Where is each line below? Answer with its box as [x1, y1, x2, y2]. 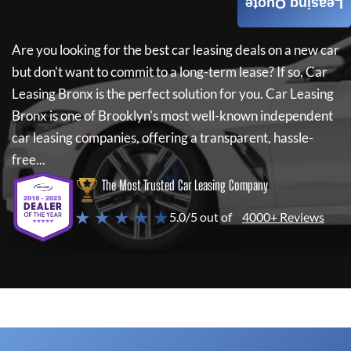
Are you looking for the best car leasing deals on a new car [12, 42, 339, 58]
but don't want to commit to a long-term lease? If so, [12, 63, 303, 80]
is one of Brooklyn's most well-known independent [47, 107, 333, 124]
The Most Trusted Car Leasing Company [102, 177, 268, 194]
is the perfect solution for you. [93, 85, 266, 102]
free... [12, 151, 45, 168]
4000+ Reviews [242, 209, 324, 224]
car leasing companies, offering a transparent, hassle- [12, 129, 313, 146]
